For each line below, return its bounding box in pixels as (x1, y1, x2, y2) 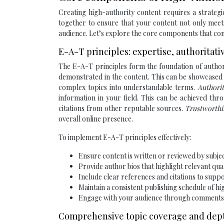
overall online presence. (58, 114, 133, 124)
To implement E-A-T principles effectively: (58, 132, 191, 142)
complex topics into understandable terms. (58, 82, 197, 92)
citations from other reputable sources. (58, 103, 185, 113)
